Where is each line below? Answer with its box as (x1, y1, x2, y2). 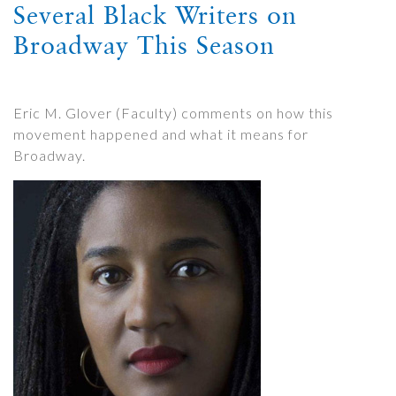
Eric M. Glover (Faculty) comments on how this (13, 104, 333, 121)
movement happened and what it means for (13, 126, 308, 142)
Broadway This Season (13, 30, 275, 60)
